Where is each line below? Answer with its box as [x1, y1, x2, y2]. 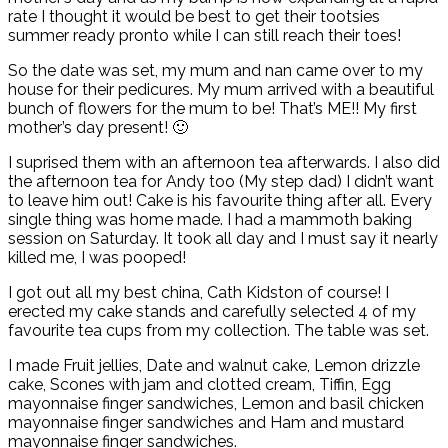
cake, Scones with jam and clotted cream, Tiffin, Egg [8, 374, 391, 394]
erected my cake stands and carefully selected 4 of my [8, 301, 416, 321]
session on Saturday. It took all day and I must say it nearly [8, 228, 438, 248]
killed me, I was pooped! [8, 247, 186, 267]
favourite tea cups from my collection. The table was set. [8, 320, 429, 340]
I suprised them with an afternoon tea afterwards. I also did [8, 152, 440, 172]
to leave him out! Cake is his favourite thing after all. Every [8, 190, 432, 210]
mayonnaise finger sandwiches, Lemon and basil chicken [8, 393, 424, 413]
